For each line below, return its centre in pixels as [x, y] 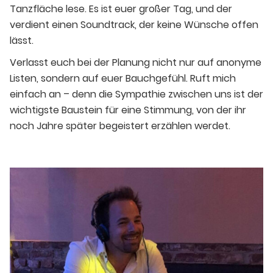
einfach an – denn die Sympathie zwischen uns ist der [136, 94]
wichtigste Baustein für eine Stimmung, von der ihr [128, 110]
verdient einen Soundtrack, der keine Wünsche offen [134, 25]
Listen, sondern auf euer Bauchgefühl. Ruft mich [123, 79]
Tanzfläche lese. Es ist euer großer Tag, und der [121, 9]
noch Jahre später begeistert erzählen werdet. [120, 126]
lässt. [22, 41]
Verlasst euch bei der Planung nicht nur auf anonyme [136, 63]
